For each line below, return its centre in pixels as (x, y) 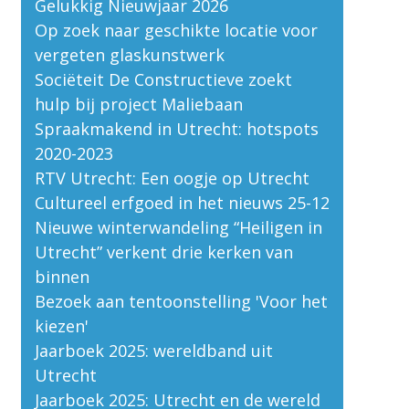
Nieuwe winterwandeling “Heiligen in (178, 227)
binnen (62, 276)
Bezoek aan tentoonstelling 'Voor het (181, 301)
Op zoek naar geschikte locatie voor (176, 30)
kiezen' (61, 325)
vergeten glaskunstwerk (129, 54)
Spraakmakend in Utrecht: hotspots (176, 128)
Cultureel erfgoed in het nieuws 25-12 (182, 202)
